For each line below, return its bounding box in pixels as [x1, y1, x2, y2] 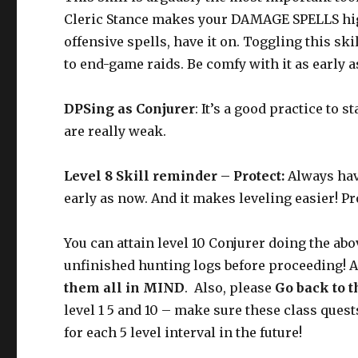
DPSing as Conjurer [64, 100, 196, 117]
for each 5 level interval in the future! [64, 324, 303, 340]
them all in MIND [64, 279, 185, 296]
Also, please [194, 279, 272, 296]
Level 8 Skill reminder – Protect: [64, 167, 285, 184]
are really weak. [64, 122, 167, 139]
